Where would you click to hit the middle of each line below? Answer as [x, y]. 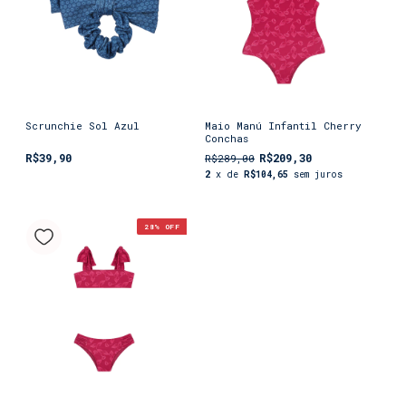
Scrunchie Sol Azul [82, 126]
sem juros [318, 174]
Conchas [227, 139]
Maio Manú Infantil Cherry [283, 126]
